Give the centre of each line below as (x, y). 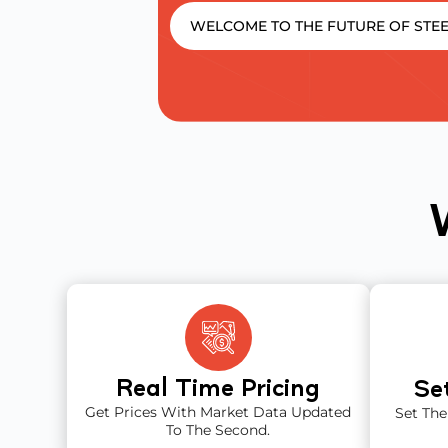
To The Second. (218, 429)
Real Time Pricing (218, 386)
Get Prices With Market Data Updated (218, 411)
